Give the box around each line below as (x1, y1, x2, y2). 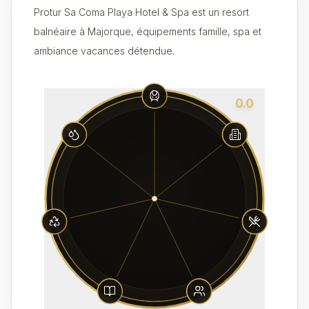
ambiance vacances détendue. (34, 45, 175, 57)
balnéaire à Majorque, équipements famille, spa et (34, 26, 261, 37)
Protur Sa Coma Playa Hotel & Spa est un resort (34, 6, 249, 18)
